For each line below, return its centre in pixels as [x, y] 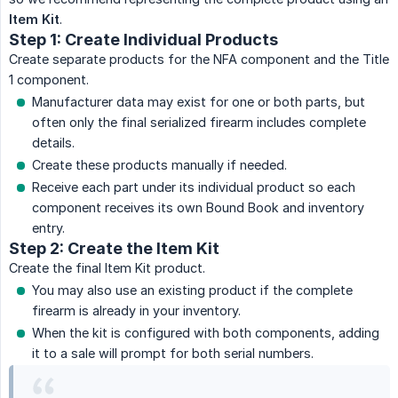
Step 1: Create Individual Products [143, 40]
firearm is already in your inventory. [136, 311]
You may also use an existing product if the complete [192, 291]
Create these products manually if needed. [159, 165]
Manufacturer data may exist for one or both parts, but [199, 102]
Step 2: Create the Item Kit [114, 249]
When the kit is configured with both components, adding [206, 333]
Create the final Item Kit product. [107, 268]
